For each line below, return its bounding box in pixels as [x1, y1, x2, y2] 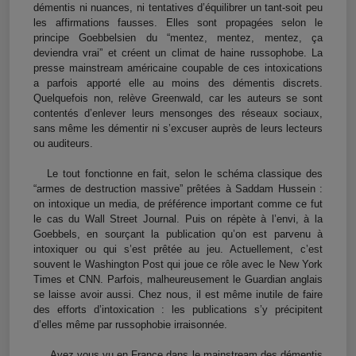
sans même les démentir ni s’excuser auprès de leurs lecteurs [33, 122, 323, 135]
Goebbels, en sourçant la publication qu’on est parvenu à [33, 228, 323, 241]
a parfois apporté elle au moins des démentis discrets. [33, 77, 323, 90]
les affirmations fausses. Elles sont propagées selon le [33, 17, 323, 29]
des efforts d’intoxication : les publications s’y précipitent [33, 304, 323, 316]
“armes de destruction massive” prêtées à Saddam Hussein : [33, 183, 323, 195]
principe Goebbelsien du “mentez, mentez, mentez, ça [33, 32, 323, 44]
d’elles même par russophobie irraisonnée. [33, 319, 230, 331]
